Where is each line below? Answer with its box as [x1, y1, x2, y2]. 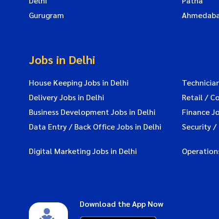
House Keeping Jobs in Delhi [29, 77, 129, 88]
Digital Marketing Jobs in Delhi [29, 145, 137, 156]
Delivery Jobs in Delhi [29, 91, 104, 102]
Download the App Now [80, 198, 163, 209]
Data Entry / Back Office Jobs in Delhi [29, 121, 161, 131]
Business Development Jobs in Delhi [29, 106, 155, 117]
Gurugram [29, 9, 64, 20]
